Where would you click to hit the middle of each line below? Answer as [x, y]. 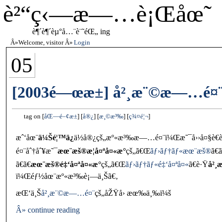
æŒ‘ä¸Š [28, 193]
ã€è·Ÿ [198, 164]
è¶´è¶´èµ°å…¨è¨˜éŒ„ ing [71, 31]
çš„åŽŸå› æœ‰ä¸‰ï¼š [133, 193]
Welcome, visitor [41, 42]
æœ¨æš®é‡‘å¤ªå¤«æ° [66, 164]
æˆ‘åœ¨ [27, 137]
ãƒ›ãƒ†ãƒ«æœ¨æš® [180, 151]
